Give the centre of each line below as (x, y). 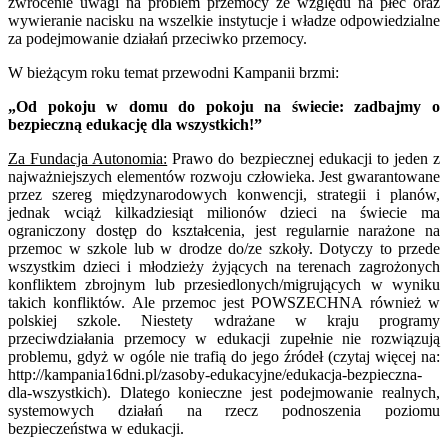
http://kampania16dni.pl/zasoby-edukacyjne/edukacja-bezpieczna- (215, 375)
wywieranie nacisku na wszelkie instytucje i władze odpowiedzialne (224, 21)
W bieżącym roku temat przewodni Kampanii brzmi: (173, 73)
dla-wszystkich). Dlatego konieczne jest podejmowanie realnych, (224, 393)
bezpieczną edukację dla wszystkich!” (135, 125)
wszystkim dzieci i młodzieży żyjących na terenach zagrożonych (224, 267)
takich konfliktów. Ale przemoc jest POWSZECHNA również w (224, 303)
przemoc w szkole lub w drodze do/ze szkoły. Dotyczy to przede (224, 249)
